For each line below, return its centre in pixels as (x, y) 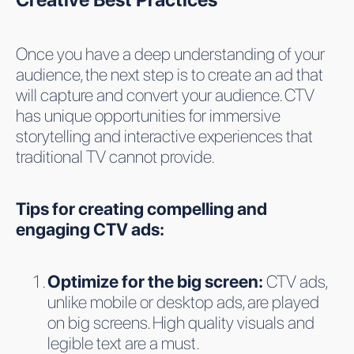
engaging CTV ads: (90, 229)
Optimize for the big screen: (157, 281)
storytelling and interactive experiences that (164, 136)
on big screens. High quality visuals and (181, 322)
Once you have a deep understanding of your (170, 53)
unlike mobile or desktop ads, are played (183, 301)
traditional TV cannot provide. (115, 156)
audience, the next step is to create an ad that (169, 74)
